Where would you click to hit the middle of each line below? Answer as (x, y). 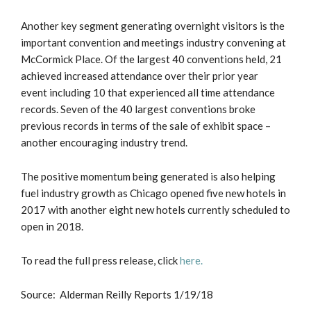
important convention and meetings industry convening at (153, 43)
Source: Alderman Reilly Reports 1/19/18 (117, 295)
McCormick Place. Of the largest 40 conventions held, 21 (151, 59)
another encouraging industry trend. (104, 143)
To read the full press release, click (100, 261)
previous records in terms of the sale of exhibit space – (146, 126)
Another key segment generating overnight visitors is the (153, 26)
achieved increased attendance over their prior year (140, 76)
